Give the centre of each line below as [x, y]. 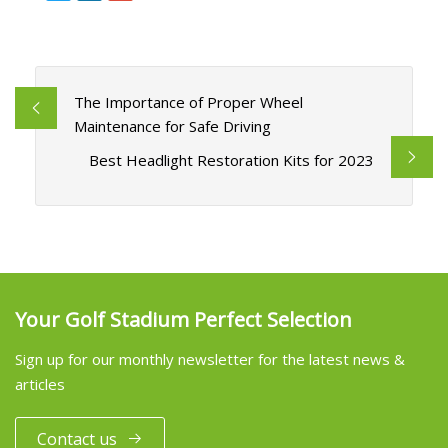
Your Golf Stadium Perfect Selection [183, 319]
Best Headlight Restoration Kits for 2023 [232, 160]
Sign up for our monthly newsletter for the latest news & [210, 358]
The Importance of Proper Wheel [188, 102]
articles [40, 383]
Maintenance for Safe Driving [172, 126]
